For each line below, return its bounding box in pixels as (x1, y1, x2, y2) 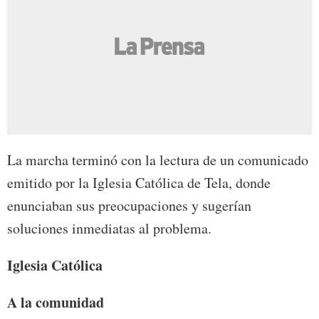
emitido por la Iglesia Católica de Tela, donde (7, 173, 271, 193)
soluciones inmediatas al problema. (7, 219, 211, 239)
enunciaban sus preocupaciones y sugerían (7, 196, 251, 216)
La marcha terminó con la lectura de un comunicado (7, 150, 308, 170)
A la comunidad (7, 292, 104, 313)
